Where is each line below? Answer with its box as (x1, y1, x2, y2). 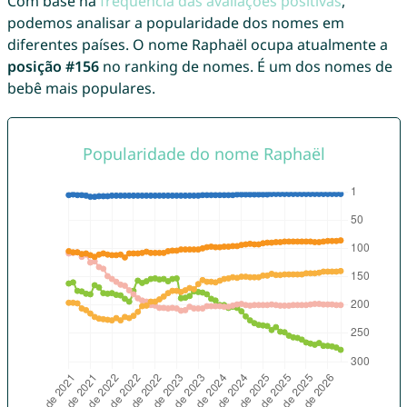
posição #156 (6, 56, 99, 77)
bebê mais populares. (6, 78, 155, 99)
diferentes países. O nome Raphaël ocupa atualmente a (6, 35, 388, 55)
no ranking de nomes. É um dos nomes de (98, 56, 392, 77)
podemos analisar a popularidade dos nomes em (6, 13, 344, 34)
